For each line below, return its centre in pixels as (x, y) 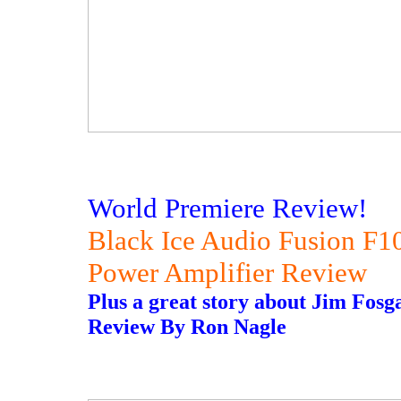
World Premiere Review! (227, 208)
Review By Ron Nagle (187, 326)
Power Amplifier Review (227, 273)
